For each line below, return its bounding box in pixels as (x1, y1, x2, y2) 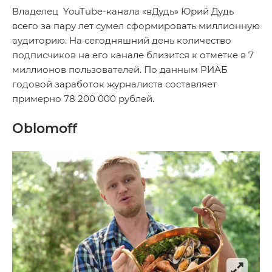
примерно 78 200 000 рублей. (12, 93, 154, 105)
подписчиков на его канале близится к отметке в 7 (12, 49, 254, 61)
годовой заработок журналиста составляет (12, 78, 217, 90)
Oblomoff (12, 120, 77, 137)
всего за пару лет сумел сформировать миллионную (12, 20, 260, 32)
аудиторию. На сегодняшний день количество (12, 35, 231, 47)
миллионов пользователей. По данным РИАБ (12, 64, 228, 76)
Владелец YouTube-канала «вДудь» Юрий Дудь (12, 5, 234, 18)
